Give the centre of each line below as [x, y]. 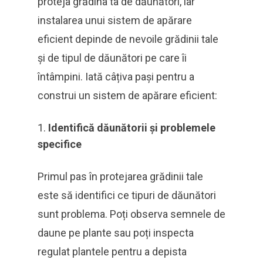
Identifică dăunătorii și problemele [132, 128]
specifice [60, 144]
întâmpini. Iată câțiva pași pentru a [116, 77]
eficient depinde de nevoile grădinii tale [128, 39]
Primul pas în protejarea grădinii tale [120, 176]
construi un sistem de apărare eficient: [127, 95]
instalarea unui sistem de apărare [115, 20]
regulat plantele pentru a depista [112, 252]
